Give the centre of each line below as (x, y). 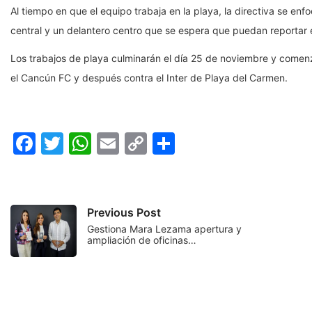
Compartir (228, 143)
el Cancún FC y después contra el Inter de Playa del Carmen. (149, 78)
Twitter (101, 143)
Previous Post (124, 213)
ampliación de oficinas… (142, 240)
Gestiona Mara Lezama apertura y (164, 229)
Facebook (87, 143)
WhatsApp (146, 143)
